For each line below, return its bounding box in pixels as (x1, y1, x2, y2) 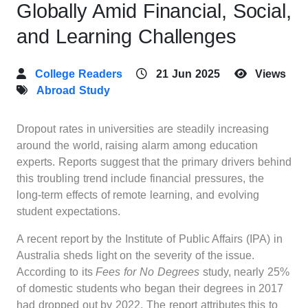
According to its (16, 266, 96, 278)
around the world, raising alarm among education (16, 140, 258, 152)
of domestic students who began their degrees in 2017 (16, 283, 284, 295)
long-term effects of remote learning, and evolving (16, 189, 259, 201)
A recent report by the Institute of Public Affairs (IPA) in (16, 233, 283, 245)
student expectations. (16, 206, 120, 218)
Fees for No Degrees (96, 266, 199, 278)
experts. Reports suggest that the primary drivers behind (16, 156, 291, 168)
